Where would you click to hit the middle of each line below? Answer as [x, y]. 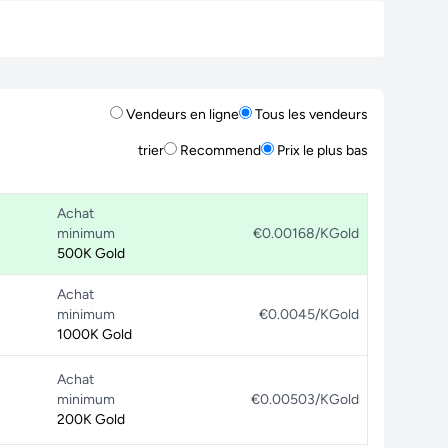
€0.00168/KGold [306, 233]
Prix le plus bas [321, 150]
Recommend [219, 150]
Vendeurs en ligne [181, 114]
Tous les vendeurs [310, 114]
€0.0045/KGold [309, 314]
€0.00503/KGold [305, 399]
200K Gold [91, 419]
